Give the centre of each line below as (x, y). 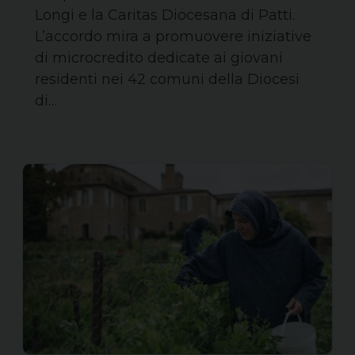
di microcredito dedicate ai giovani (159, 57)
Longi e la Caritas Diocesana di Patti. (165, 15)
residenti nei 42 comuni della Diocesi (167, 79)
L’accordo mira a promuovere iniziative (173, 36)
